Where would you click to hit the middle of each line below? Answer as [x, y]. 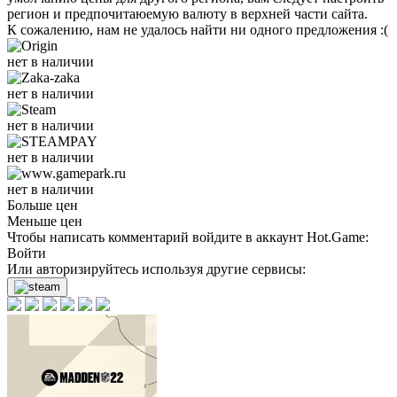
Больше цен [43, 205]
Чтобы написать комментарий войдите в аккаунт [157, 237]
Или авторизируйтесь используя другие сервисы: [156, 269]
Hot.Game [336, 237]
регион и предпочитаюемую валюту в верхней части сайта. [187, 14]
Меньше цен [45, 221]
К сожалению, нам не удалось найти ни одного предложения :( [198, 30]
